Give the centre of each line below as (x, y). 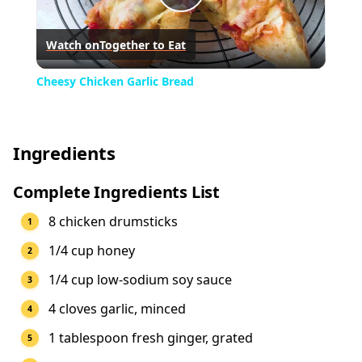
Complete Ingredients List (116, 192)
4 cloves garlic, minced (117, 309)
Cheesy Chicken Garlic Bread (115, 82)
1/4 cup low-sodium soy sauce (140, 280)
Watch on (72, 44)
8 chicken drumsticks (113, 222)
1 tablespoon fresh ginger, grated (151, 338)
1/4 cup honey (92, 251)
